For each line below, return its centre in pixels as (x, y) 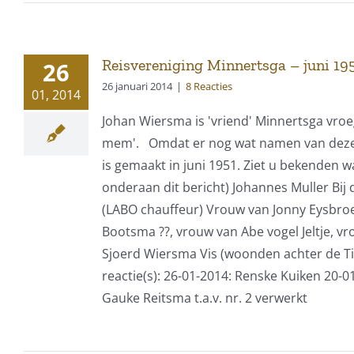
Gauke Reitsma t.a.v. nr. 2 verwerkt (205, 298)
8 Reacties (209, 86)
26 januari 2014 (137, 86)
